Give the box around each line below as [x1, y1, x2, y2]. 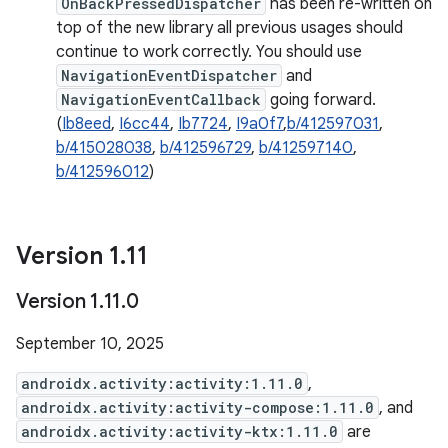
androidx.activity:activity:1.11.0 [21, 374, 303, 393]
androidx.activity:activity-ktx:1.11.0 [21, 422, 338, 441]
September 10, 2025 [16, 334, 164, 354]
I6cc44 [119, 114, 170, 134]
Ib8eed [62, 114, 111, 134]
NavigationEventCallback [61, 90, 261, 109]
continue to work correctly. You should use [56, 42, 362, 62]
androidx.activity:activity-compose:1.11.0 [21, 398, 374, 417]
